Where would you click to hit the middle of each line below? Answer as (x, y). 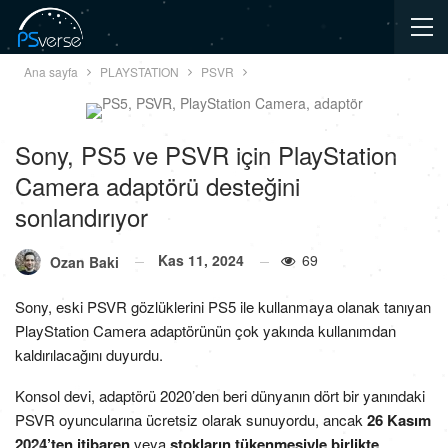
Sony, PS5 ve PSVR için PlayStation (206, 154)
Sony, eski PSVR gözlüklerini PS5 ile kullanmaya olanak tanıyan (223, 307)
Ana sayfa (51, 71)
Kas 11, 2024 (201, 260)
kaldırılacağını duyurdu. (89, 355)
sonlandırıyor (81, 216)
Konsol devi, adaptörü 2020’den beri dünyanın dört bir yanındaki (220, 396)
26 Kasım (399, 420)
